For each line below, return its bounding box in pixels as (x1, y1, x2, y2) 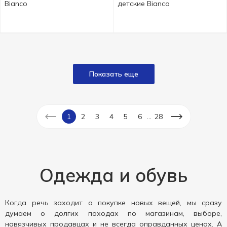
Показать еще (89, 69, 138, 79)
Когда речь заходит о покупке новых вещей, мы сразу (5, 198, 222, 207)
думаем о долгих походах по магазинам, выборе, (5, 209, 222, 218)
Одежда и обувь (40, 164, 187, 186)
